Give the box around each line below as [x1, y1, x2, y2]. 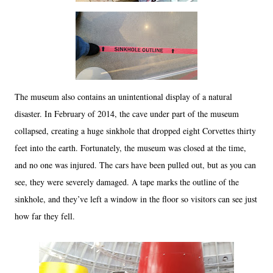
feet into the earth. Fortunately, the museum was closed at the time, [15, 142, 246, 154]
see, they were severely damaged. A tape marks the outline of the [15, 176, 239, 188]
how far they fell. [15, 210, 75, 222]
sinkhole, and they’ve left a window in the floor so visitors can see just [15, 193, 257, 205]
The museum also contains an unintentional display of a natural [15, 91, 232, 102]
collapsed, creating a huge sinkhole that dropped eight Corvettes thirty [15, 125, 256, 136]
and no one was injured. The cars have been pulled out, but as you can [15, 159, 256, 171]
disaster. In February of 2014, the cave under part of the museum [15, 108, 239, 119]
